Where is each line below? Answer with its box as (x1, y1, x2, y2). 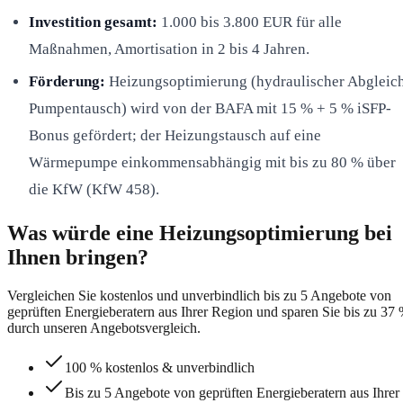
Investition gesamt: (29, 13, 157, 31)
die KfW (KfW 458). (29, 180, 159, 198)
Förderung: (29, 72, 105, 90)
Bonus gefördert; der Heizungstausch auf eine (29, 126, 321, 144)
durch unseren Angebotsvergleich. (7, 319, 201, 336)
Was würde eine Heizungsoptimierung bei (7, 220, 392, 245)
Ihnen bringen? (7, 245, 148, 269)
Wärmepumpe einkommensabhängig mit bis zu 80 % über (29, 153, 396, 171)
